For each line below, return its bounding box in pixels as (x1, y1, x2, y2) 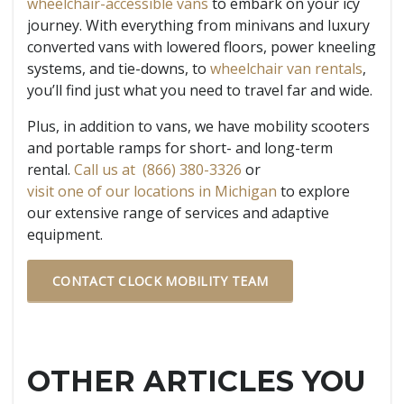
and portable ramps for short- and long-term (27, 138, 333, 158)
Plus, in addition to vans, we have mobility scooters (27, 116, 370, 136)
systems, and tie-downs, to (27, 59, 210, 78)
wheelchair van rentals (210, 59, 363, 78)
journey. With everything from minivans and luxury (27, 15, 370, 35)
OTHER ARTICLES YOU (27, 363, 366, 399)
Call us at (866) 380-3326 (74, 160, 242, 179)
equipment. (27, 225, 103, 244)
